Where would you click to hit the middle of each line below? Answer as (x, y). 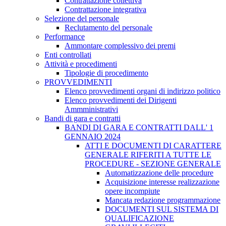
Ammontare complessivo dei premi (120, 46)
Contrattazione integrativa (105, 9)
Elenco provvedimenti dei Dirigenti (121, 100)
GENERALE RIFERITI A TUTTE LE (148, 155)
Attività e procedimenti (81, 64)
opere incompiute (132, 191)
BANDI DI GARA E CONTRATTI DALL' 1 (139, 127)
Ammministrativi (91, 109)
